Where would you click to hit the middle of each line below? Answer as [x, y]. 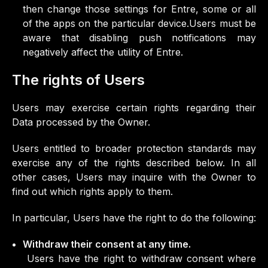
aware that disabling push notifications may [139, 38]
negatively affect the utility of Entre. [103, 52]
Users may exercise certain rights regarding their [134, 108]
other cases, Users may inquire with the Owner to [134, 177]
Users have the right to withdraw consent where [139, 258]
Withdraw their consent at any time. [107, 244]
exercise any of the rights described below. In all [134, 163]
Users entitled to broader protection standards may [134, 148]
